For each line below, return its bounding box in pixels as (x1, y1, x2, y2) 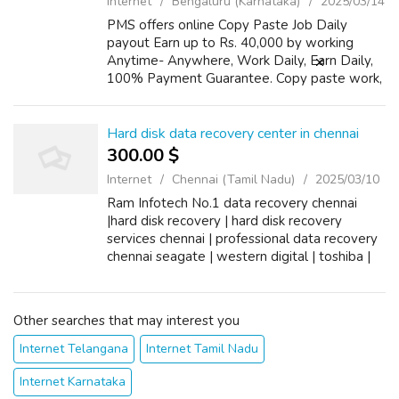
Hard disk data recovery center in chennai (107, 124, 359, 143)
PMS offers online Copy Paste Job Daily (107, 16, 347, 34)
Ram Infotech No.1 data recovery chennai (107, 194, 357, 212)
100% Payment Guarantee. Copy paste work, (107, 69, 382, 87)
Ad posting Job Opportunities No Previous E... (107, 105, 381, 123)
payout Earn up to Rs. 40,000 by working (107, 34, 354, 52)
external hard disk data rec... (107, 283, 276, 301)
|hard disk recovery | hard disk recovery (107, 212, 342, 230)
